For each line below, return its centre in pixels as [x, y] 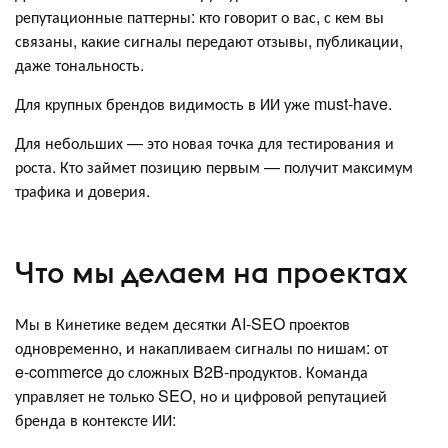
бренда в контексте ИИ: [95, 420]
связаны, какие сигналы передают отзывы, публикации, [209, 41]
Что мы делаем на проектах [211, 272]
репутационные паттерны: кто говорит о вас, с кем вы [199, 17]
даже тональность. [79, 65]
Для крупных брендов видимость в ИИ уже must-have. [203, 104]
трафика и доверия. [82, 191]
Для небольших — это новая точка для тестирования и [204, 143]
